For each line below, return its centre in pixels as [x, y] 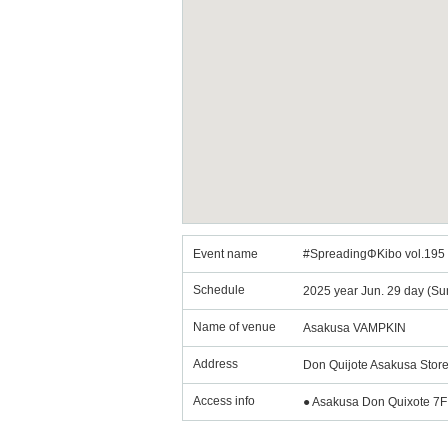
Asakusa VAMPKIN [354, 328]
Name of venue [234, 327]
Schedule [219, 290]
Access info [224, 401]
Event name [225, 254]
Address [215, 364]
